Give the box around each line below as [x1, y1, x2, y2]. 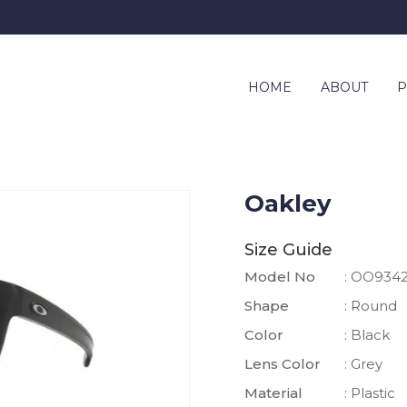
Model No [244, 268, 315, 285]
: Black [344, 326, 390, 343]
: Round [344, 297, 397, 314]
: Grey [344, 355, 382, 372]
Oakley [244, 189, 332, 218]
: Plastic [344, 384, 395, 402]
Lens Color [244, 355, 321, 372]
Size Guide [244, 240, 333, 260]
